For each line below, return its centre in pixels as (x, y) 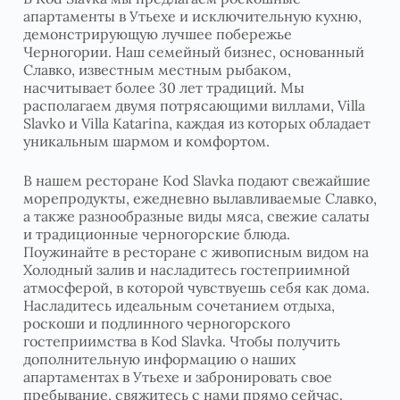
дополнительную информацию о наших (159, 358)
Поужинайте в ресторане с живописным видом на (196, 251)
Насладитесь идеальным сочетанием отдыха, (179, 305)
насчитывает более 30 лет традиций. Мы (164, 87)
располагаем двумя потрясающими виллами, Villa (194, 105)
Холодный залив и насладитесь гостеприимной (187, 269)
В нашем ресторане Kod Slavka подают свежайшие (197, 180)
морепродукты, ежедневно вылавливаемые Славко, (200, 198)
